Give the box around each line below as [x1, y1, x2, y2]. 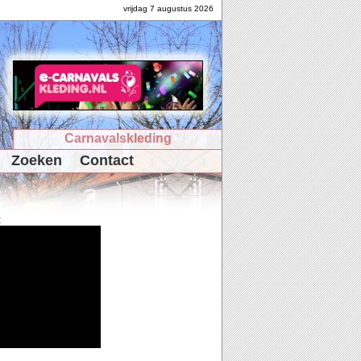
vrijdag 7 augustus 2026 [123, 4, 214, 13]
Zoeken [11, 152, 62, 168]
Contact [80, 152, 134, 168]
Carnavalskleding [64, 131, 172, 145]
